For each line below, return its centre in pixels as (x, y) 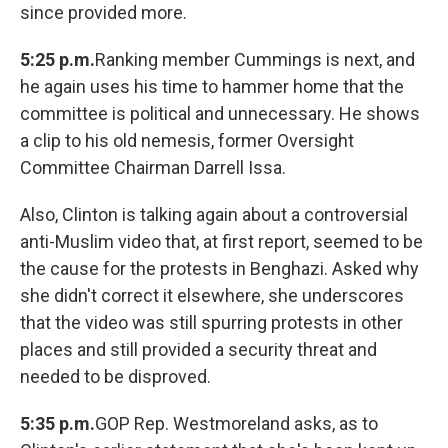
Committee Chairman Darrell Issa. (153, 168)
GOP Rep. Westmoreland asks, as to (236, 424)
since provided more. (103, 13)
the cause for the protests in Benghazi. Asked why (219, 269)
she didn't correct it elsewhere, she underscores (212, 296)
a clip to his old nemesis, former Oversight (187, 141)
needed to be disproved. (115, 377)
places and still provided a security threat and (198, 350)
